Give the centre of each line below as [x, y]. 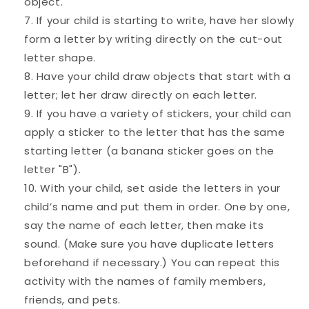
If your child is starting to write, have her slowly [165, 20]
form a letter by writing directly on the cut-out [153, 39]
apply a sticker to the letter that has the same [155, 132]
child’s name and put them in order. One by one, [157, 206]
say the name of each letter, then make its [144, 225]
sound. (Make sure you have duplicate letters [149, 243]
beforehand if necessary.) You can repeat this [152, 262]
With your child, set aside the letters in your [161, 188]
